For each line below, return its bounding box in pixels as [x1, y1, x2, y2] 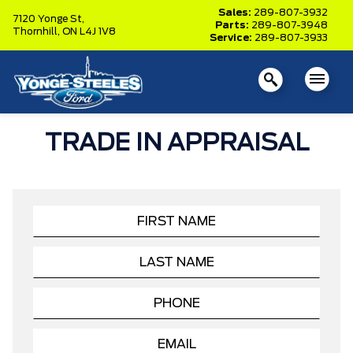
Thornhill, [13, 27, 62, 36]
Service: [210, 33, 255, 43]
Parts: [215, 20, 251, 30]
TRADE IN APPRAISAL [44, 132, 309, 155]
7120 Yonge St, [13, 14, 84, 24]
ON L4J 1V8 [62, 27, 116, 36]
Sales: [218, 8, 254, 17]
